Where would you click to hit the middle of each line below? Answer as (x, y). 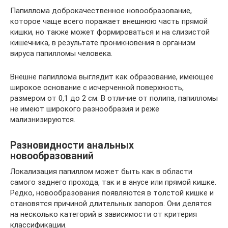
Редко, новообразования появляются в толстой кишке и (112, 193)
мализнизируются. (43, 119)
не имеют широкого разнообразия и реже (85, 109)
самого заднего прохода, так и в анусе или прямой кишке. (113, 182)
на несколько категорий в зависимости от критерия (104, 214)
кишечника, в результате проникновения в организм (103, 42)
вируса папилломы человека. (61, 53)
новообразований (52, 156)
